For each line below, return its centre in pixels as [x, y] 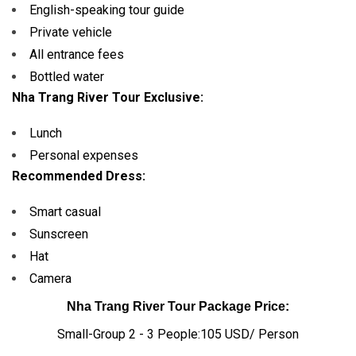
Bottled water [67, 77]
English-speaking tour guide [107, 10]
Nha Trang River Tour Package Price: [178, 306]
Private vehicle [71, 32]
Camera [50, 279]
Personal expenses [84, 155]
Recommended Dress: [79, 176]
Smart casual [65, 212]
